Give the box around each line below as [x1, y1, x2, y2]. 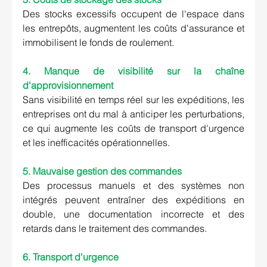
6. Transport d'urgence [23, 251, 119, 263]
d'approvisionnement [23, 79, 113, 92]
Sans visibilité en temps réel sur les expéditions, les [23, 94, 244, 106]
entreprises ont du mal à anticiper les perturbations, [23, 108, 244, 120]
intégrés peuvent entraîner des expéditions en [23, 194, 244, 206]
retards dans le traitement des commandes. [23, 222, 207, 235]
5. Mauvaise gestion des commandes [23, 165, 182, 178]
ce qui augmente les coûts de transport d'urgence [23, 122, 244, 135]
